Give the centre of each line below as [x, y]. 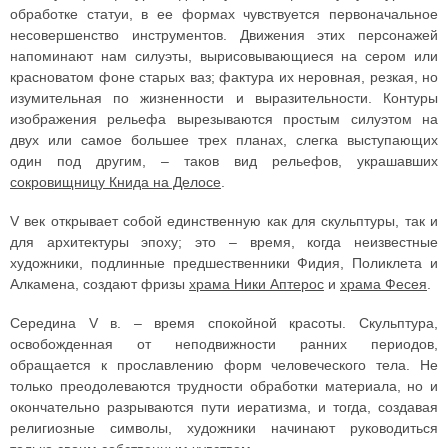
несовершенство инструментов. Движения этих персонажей [224, 35]
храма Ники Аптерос [256, 284]
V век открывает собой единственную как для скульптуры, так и [224, 221]
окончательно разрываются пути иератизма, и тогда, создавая [224, 407]
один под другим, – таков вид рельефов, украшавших [224, 161]
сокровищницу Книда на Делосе [115, 182]
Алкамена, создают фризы [99, 284]
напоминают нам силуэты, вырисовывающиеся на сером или [224, 56]
